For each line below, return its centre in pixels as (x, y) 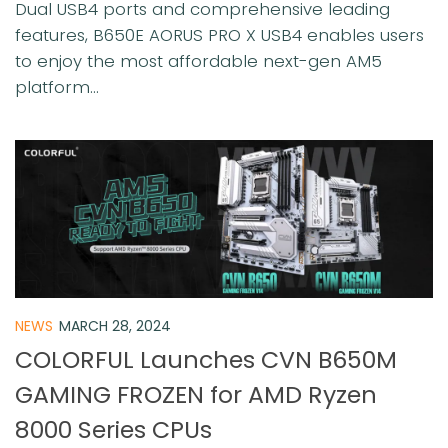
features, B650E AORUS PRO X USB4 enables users (219, 34)
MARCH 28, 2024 (115, 325)
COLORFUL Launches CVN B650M (206, 360)
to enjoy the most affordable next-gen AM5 (198, 60)
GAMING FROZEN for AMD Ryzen (196, 395)
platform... (57, 86)
